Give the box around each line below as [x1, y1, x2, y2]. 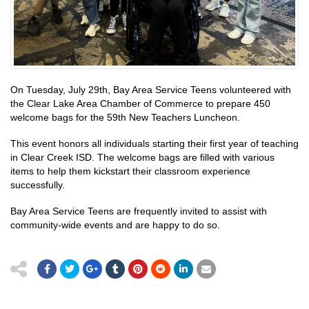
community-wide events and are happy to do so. [10, 219, 220, 230]
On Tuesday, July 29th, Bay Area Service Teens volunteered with [10, 84, 291, 95]
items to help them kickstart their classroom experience [10, 166, 250, 177]
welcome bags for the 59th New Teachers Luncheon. [10, 112, 240, 123]
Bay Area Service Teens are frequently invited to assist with [10, 206, 267, 217]
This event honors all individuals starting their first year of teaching [10, 138, 299, 149]
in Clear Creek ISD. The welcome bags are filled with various [10, 152, 275, 163]
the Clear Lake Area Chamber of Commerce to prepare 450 [10, 98, 270, 109]
